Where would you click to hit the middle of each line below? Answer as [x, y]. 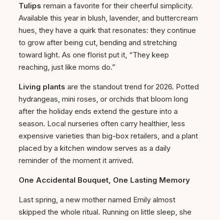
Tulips [30, 6]
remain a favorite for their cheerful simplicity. [117, 6]
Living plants [42, 87]
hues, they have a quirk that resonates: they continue [107, 30]
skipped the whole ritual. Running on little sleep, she [105, 212]
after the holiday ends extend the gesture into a [98, 111]
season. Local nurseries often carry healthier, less [102, 124]
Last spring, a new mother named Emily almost [97, 200]
